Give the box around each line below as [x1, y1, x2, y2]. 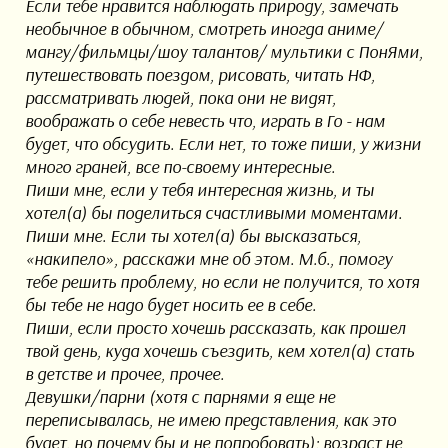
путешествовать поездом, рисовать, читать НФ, [24, 63, 375, 87]
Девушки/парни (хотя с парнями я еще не [24, 385, 335, 409]
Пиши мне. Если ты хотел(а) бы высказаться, [24, 224, 361, 248]
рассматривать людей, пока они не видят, [24, 86, 336, 110]
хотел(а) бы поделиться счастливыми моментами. [24, 201, 402, 225]
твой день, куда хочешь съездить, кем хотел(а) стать [24, 339, 414, 363]
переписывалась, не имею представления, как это [24, 408, 396, 432]
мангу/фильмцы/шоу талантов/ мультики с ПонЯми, [24, 40, 423, 64]
